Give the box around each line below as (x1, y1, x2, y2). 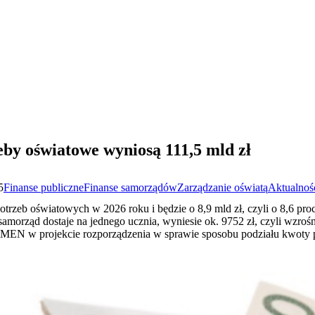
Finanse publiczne (4, 181, 84, 193)
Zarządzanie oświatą (177, 181, 268, 193)
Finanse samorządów (84, 181, 177, 193)
